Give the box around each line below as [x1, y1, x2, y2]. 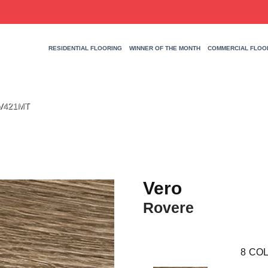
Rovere [143, 199, 194, 216]
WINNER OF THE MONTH [129, 45, 200, 52]
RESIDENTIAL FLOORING [48, 45, 122, 52]
